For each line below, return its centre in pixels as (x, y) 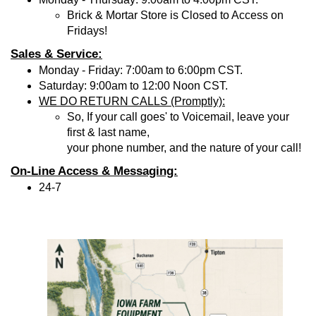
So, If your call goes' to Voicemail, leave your (178, 117)
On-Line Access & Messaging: (94, 171)
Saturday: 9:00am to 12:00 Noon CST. (133, 86)
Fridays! (87, 31)
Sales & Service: (56, 54)
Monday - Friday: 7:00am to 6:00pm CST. (141, 70)
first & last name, (108, 132)
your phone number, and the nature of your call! (184, 148)
